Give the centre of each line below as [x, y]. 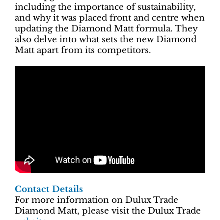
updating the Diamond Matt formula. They [106, 29]
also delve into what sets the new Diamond [106, 40]
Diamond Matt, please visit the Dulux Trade [108, 211]
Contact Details [49, 189]
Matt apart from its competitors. [83, 51]
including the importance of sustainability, [105, 7]
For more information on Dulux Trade [96, 200]
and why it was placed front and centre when [110, 18]
